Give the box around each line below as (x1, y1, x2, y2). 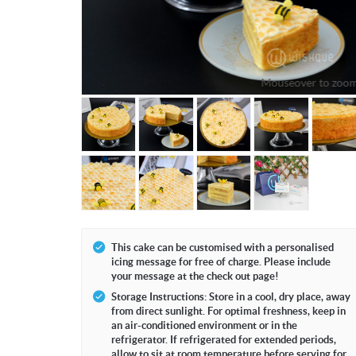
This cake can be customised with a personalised (111, 241, 334, 253)
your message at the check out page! (111, 269, 279, 282)
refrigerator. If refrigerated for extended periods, (111, 333, 336, 346)
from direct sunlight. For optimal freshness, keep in (111, 304, 346, 317)
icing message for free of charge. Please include (111, 255, 331, 268)
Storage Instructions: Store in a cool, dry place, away (111, 290, 350, 303)
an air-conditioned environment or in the (111, 319, 297, 331)
